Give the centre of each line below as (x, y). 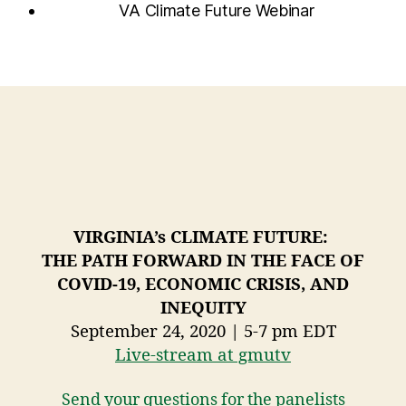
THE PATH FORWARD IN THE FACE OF (203, 262)
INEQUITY (203, 309)
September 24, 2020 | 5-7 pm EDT (203, 333)
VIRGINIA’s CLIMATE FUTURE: (203, 238)
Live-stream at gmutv (203, 356)
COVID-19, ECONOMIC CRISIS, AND (203, 285)
